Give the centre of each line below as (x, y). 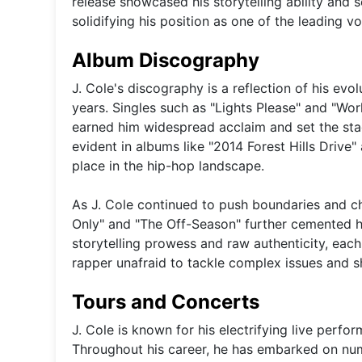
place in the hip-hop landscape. (168, 165)
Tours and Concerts (166, 301)
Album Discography (166, 60)
